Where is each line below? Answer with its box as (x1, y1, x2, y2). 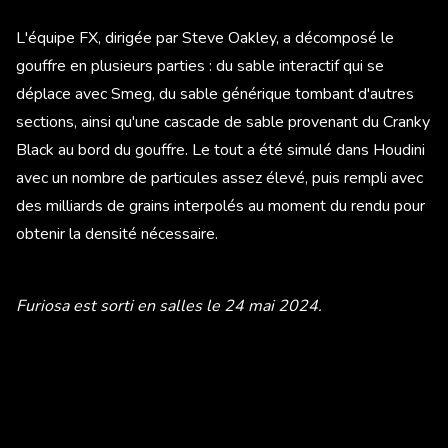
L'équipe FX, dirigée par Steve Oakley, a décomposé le (16, 26, 394, 49)
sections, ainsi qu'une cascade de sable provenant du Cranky (16, 110, 430, 133)
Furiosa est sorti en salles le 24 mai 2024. (16, 294, 326, 317)
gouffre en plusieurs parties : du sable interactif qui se (16, 54, 384, 77)
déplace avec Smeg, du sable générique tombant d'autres (16, 82, 414, 105)
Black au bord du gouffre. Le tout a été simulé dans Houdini (16, 138, 425, 161)
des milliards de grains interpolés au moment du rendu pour (16, 194, 425, 217)
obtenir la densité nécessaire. (16, 222, 218, 245)
